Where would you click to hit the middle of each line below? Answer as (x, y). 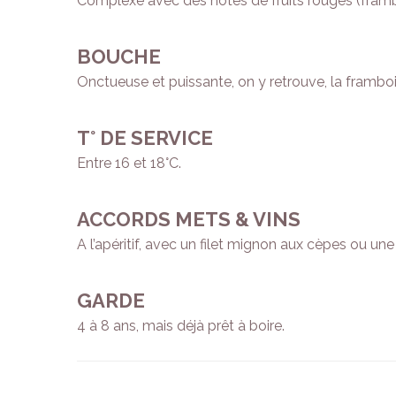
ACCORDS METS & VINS (189, 220)
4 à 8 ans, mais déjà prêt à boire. (181, 326)
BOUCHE (119, 57)
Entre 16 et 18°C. (129, 164)
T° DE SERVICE (145, 138)
